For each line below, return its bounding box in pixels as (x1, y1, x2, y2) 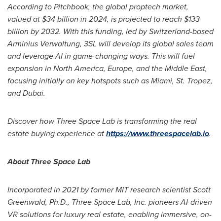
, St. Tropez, (172, 75, 213, 86)
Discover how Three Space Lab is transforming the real (7, 115, 197, 127)
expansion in (7, 63, 53, 74)
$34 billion (42, 13, 78, 25)
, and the (132, 63, 165, 74)
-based (190, 26, 214, 37)
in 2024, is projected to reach (78, 13, 184, 25)
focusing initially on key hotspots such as (7, 75, 151, 86)
